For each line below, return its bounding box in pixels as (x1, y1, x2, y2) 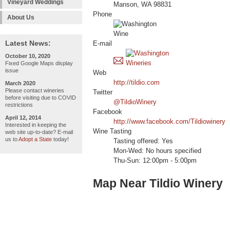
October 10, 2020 (5, 53, 50, 59)
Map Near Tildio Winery (93, 177, 223, 190)
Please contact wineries (5, 87, 64, 93)
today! (52, 136, 69, 142)
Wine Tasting (93, 128, 131, 136)
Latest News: (5, 39, 51, 47)
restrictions (5, 102, 33, 108)
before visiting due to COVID (5, 94, 76, 101)
